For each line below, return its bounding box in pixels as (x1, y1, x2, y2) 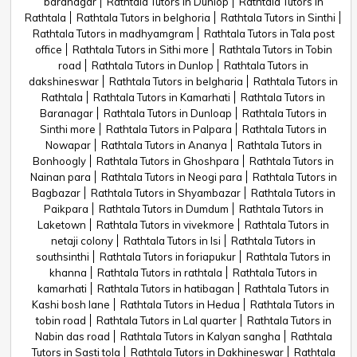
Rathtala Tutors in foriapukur (100, 250, 236, 263)
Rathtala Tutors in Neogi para (100, 171, 242, 183)
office (34, 43, 62, 56)
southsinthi (36, 250, 89, 263)
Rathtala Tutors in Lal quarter (96, 314, 237, 327)
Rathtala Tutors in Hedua (120, 298, 240, 311)
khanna (49, 266, 87, 279)
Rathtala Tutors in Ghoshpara (96, 155, 239, 167)
